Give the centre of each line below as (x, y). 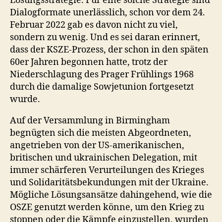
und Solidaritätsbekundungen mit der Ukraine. (109, 182)
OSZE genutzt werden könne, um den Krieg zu (107, 207)
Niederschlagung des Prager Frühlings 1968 (102, 74)
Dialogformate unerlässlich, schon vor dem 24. (108, 12)
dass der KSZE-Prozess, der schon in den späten (109, 50)
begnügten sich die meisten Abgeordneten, (101, 133)
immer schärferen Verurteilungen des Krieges (107, 170)
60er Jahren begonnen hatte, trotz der (89, 62)
